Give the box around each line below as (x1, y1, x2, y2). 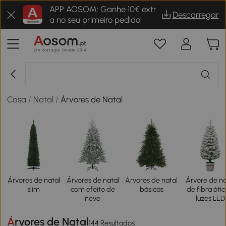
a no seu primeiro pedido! (49, 15, 142, 25)
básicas (139, 185, 163, 194)
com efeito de (70, 185, 115, 194)
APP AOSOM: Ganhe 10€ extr (49, 4, 156, 14)
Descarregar (172, 9, 219, 20)
